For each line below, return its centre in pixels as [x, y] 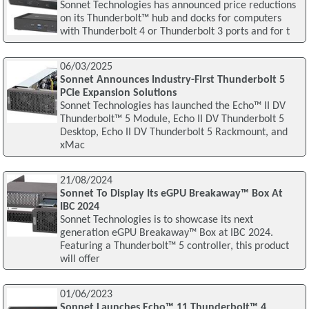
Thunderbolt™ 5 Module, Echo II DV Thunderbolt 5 [172, 120]
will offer [80, 259]
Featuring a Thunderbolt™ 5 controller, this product [174, 246]
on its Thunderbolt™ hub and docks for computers [170, 19]
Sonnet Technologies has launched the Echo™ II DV [172, 107]
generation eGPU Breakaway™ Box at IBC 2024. [166, 233]
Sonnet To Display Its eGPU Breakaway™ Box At [171, 193]
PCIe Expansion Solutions [118, 93]
